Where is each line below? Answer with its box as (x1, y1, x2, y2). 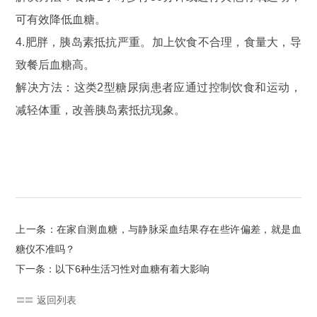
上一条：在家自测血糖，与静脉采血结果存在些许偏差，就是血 (16, 223, 301, 235)
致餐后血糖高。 (16, 58, 96, 71)
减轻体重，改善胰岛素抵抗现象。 (16, 103, 186, 116)
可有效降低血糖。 (16, 13, 107, 25)
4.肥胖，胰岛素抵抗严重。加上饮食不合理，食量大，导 (16, 35, 301, 48)
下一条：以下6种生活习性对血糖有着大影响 (16, 263, 210, 275)
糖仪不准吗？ (16, 243, 76, 255)
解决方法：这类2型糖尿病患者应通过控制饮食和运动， (16, 81, 301, 93)
